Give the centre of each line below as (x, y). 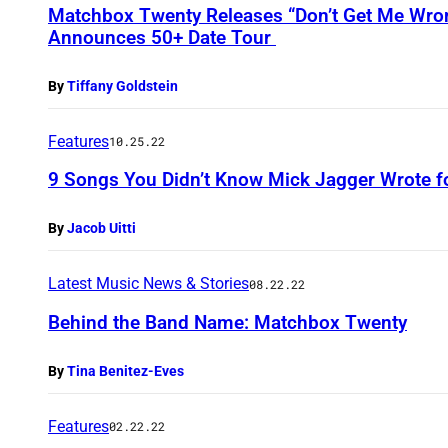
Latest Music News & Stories (148, 284)
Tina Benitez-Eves (125, 370)
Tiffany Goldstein (122, 85)
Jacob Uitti (101, 228)
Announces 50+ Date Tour (162, 37)
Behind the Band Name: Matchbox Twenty (227, 322)
